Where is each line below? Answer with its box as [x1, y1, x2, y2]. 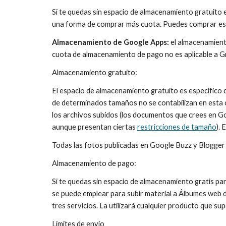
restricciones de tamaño [137, 123, 216, 131]
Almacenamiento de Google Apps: [51, 38, 169, 46]
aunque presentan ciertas [51, 123, 137, 131]
